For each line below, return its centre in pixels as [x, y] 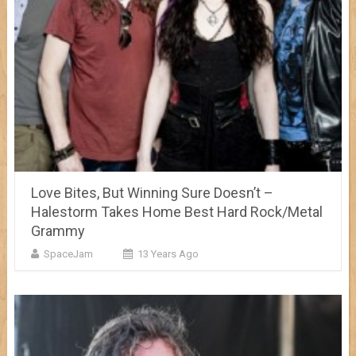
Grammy [58, 230]
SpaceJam [68, 253]
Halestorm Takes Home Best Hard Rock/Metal [176, 211]
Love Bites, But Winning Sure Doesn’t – [152, 192]
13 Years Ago [168, 253]
